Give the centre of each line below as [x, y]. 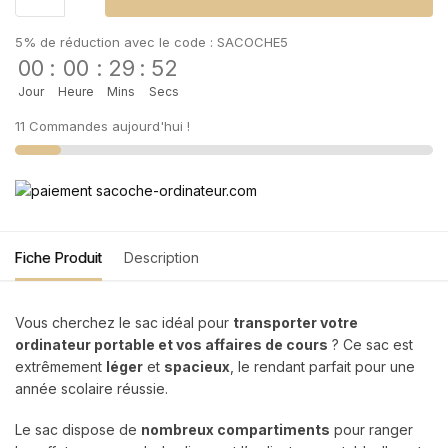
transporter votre [295, 322]
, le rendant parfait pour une [322, 366]
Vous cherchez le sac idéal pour [124, 322]
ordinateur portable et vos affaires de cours [171, 344]
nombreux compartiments [235, 430]
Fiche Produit [58, 257]
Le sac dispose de [78, 430]
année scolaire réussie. [91, 388]
